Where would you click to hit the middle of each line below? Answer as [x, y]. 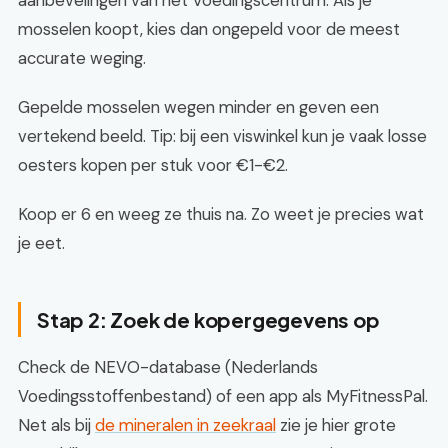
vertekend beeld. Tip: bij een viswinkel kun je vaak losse [222, 136]
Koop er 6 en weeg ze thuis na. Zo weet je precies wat [221, 214]
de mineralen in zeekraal [185, 425]
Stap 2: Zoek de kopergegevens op [208, 319]
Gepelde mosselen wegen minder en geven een [198, 107]
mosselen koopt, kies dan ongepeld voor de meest [209, 29]
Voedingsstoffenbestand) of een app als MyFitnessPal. [223, 396]
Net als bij [56, 425]
